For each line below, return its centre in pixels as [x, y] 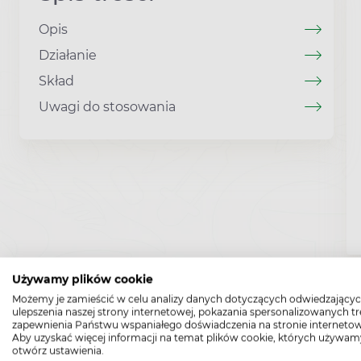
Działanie [68, 55]
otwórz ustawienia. [58, 351]
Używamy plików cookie [83, 279]
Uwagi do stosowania [107, 107]
